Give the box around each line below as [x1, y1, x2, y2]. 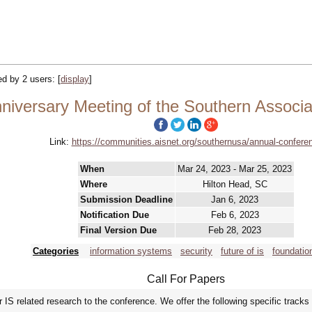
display [61, 74, 89, 84]
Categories [33, 246, 79, 256]
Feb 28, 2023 [208, 225, 261, 235]
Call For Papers [147, 273, 225, 285]
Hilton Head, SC [202, 179, 267, 189]
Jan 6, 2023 [211, 194, 258, 205]
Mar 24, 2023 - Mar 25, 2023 [178, 164, 292, 174]
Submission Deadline [80, 194, 173, 205]
